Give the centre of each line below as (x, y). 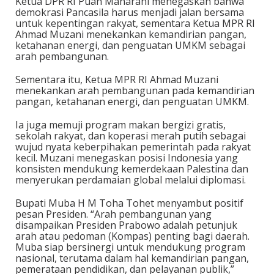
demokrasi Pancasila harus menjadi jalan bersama (130, 12)
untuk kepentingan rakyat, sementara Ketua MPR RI (135, 23)
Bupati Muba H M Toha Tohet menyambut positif (129, 203)
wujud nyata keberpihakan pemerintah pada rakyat (133, 146)
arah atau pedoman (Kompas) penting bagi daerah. (132, 236)
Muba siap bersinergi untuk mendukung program (130, 247)
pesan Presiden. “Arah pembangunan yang (113, 214)
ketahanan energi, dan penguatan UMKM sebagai (130, 45)
